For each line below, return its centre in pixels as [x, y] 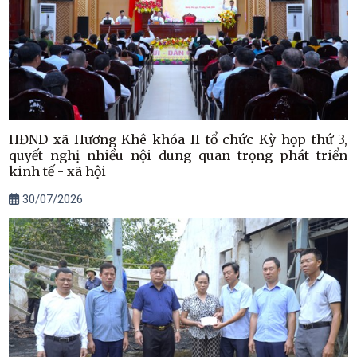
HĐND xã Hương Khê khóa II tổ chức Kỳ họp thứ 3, [178, 140]
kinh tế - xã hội [58, 172]
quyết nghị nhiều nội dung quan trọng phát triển [178, 156]
